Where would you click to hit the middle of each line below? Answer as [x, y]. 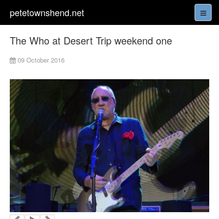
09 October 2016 [41, 60]
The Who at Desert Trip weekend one [91, 40]
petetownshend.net [47, 12]
